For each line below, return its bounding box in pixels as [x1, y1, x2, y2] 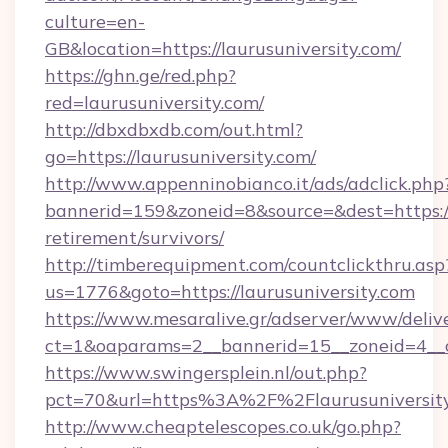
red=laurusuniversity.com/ [45, 91, 264, 114]
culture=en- [45, 10, 145, 33]
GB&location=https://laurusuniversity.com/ [45, 37, 401, 60]
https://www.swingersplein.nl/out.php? [45, 361, 367, 384]
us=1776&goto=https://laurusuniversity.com [45, 280, 415, 303]
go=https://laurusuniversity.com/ [45, 145, 316, 168]
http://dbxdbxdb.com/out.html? [45, 118, 303, 141]
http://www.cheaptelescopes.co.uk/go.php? [45, 415, 401, 438]
